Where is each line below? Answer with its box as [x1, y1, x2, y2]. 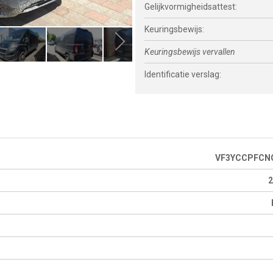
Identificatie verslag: [144, 69, 222, 79]
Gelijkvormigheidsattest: [144, 2, 238, 12]
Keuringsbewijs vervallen [144, 47, 236, 57]
